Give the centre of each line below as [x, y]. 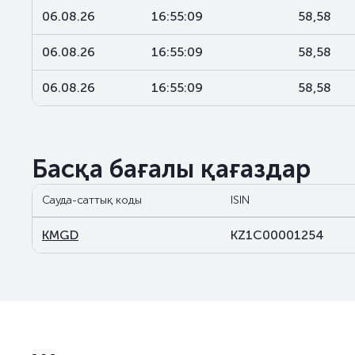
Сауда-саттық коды [92, 200]
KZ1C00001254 [277, 235]
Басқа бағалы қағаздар [171, 169]
